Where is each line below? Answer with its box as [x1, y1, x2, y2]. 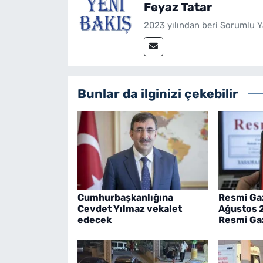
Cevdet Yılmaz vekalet [77, 203, 182, 214]
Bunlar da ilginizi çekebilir [77, 86, 238, 101]
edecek [77, 214, 112, 225]
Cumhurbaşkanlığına [77, 191, 173, 203]
